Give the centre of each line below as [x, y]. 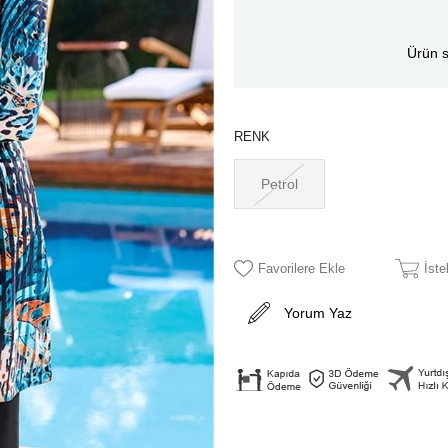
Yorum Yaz [318, 313]
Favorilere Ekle [301, 269]
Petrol [280, 184]
